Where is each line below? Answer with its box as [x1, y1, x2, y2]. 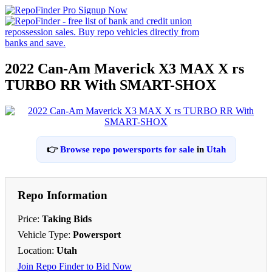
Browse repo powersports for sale [59, 144, 194, 154]
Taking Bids [42, 213, 92, 224]
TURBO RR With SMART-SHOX [5, 76, 216, 93]
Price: [18, 213, 42, 224]
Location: [18, 245, 56, 256]
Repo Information [18, 188, 107, 202]
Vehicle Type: [18, 229, 73, 240]
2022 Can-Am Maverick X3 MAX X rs [5, 60, 244, 76]
